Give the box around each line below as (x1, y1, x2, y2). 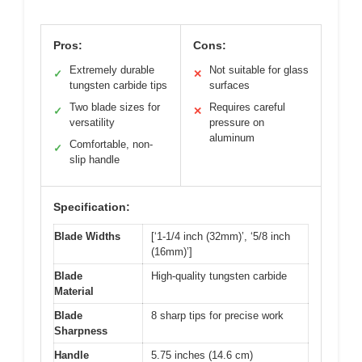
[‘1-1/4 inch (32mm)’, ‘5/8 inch (151, 230, 290, 243)
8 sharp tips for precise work (151, 309, 284, 322)
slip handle (69, 154, 120, 166)
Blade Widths (54, 230, 120, 243)
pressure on (209, 116, 264, 129)
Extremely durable (69, 64, 154, 77)
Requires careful (209, 101, 285, 114)
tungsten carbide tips (69, 79, 167, 92)
